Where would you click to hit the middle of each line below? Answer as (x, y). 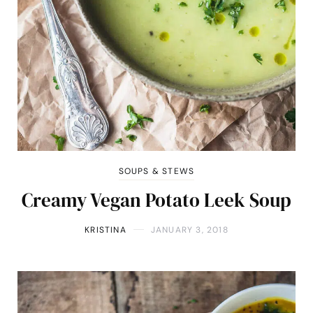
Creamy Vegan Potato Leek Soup (156, 200)
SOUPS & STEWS (156, 171)
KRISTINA (105, 230)
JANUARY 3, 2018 (189, 230)
